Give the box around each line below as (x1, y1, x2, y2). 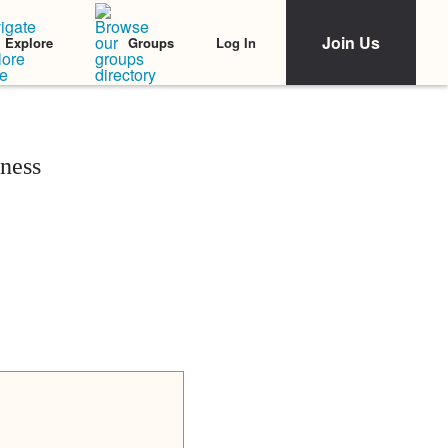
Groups (128, 33, 174, 52)
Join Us (322, 31, 380, 54)
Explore (5, 33, 53, 52)
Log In (216, 32, 256, 52)
